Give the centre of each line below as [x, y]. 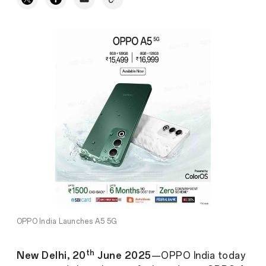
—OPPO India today [198, 255]
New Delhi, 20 [51, 255]
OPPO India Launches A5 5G [67, 221]
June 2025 [123, 255]
